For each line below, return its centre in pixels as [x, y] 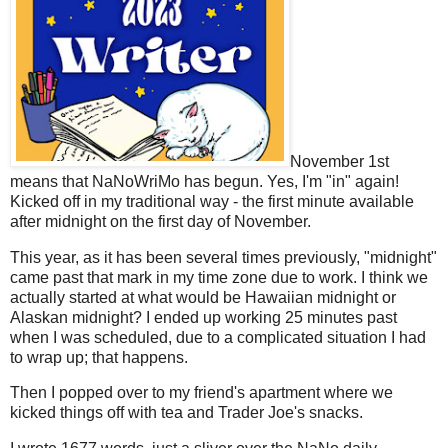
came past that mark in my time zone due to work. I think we [219, 277]
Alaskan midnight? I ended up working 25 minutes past [203, 317]
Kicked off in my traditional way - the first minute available [212, 201]
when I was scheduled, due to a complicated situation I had [218, 337]
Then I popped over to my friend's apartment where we [201, 393]
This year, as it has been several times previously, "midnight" [223, 257]
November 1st [339, 161]
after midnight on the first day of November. [162, 221]
